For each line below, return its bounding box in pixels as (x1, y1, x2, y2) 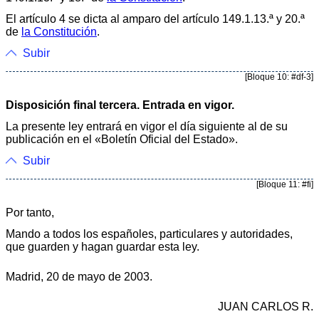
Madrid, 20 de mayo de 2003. (6, 270, 152, 283)
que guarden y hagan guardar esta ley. (6, 240, 199, 253)
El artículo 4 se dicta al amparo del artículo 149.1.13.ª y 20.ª (6, 12, 305, 25)
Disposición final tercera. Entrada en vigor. (6, 98, 234, 111)
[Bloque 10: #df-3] (245, 71, 313, 82)
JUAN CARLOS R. (218, 300, 313, 313)
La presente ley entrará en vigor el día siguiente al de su (6, 120, 288, 132)
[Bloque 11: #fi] (256, 179, 313, 189)
